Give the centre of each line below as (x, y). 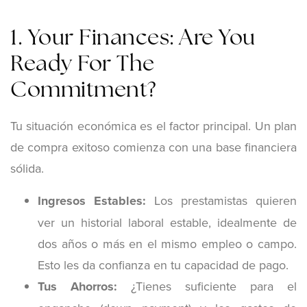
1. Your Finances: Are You (133, 39)
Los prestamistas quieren (221, 200)
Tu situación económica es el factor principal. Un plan (153, 125)
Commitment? (84, 91)
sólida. (27, 168)
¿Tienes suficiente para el (207, 286)
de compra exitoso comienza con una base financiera (153, 147)
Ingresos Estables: (92, 200)
